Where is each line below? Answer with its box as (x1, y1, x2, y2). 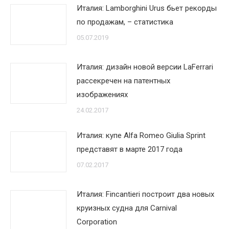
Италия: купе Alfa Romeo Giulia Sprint (77, 131, 205, 140)
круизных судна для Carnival (77, 203, 177, 213)
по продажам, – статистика (77, 17, 173, 27)
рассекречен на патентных (77, 76, 170, 85)
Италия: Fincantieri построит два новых (77, 190, 214, 199)
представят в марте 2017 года (77, 145, 182, 154)
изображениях (77, 90, 128, 99)
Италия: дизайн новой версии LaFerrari (77, 62, 213, 72)
